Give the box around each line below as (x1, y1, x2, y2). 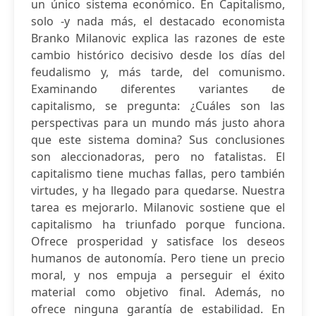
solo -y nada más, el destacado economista (31, 13, 285, 29)
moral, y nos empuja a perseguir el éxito (31, 267, 285, 283)
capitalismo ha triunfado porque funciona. (31, 217, 285, 232)
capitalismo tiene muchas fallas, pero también (31, 166, 285, 181)
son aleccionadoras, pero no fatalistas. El (31, 149, 285, 164)
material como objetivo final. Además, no (31, 284, 285, 300)
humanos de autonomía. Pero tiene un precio (31, 250, 285, 266)
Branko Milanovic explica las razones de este (31, 30, 285, 46)
